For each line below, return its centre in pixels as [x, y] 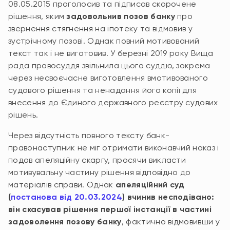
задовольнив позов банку [121, 16]
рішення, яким [37, 16]
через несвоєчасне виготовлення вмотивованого [108, 78]
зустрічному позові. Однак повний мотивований [104, 41]
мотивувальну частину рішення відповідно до [100, 172]
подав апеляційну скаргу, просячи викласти [97, 160]
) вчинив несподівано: [168, 197]
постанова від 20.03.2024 [67, 197]
